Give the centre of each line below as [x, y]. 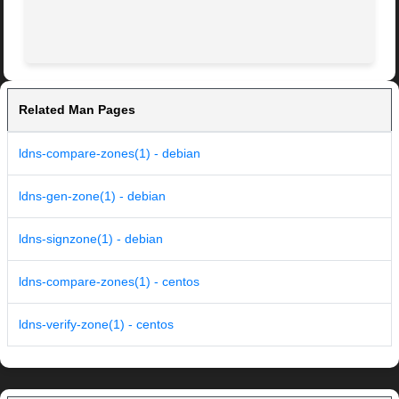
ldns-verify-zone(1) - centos [96, 325]
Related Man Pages [77, 110]
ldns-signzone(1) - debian [91, 239]
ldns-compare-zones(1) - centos [109, 282]
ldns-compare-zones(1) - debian [110, 154]
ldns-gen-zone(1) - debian [92, 196]
